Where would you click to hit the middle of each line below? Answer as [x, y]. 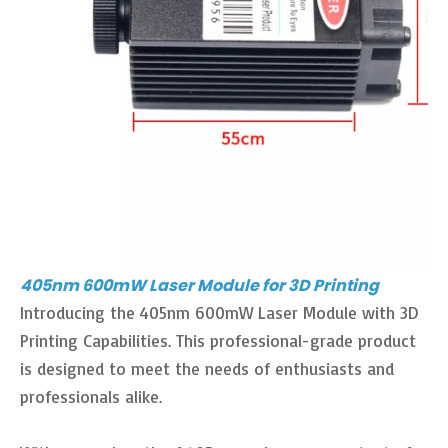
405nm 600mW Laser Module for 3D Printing [199, 285]
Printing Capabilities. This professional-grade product [218, 340]
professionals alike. [91, 396]
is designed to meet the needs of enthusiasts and [207, 368]
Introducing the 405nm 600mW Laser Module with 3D [219, 312]
